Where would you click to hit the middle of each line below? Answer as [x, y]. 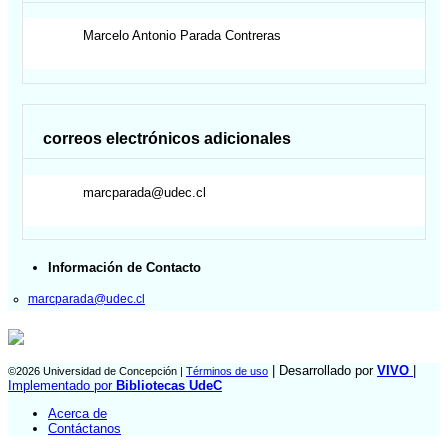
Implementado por [62, 385]
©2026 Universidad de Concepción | [97, 370]
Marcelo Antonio [130, 36]
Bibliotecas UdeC [169, 385]
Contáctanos [84, 429]
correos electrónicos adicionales [167, 139]
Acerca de [77, 414]
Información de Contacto [124, 268]
